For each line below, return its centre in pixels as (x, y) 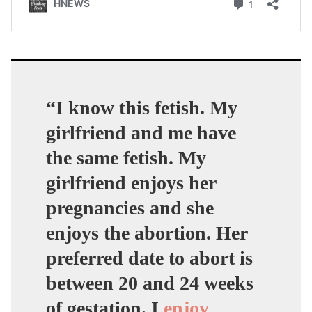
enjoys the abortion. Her (147, 233)
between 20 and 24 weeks (150, 283)
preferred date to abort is (149, 258)
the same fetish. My (126, 157)
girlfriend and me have (141, 132)
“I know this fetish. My (142, 107)
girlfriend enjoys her (131, 182)
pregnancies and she (130, 208)
